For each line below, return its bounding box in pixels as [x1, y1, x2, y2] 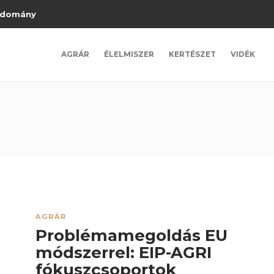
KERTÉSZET [168, 50, 216, 59]
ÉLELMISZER [103, 50, 154, 59]
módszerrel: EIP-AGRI [35, 243, 212, 262]
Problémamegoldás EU [35, 226, 228, 245]
